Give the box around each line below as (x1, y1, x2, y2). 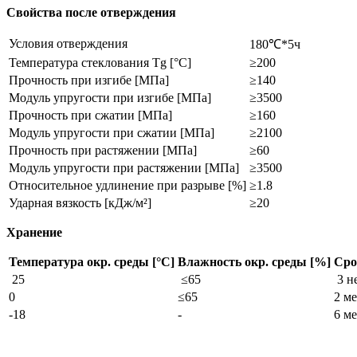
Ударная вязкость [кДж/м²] (9, 195, 151, 210)
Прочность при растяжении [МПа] (9, 143, 197, 157)
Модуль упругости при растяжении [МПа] (9, 160, 239, 175)
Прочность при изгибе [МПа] (9, 73, 169, 87)
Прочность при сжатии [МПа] (9, 108, 172, 122)
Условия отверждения (9, 36, 127, 50)
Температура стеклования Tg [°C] (9, 55, 191, 69)
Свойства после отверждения (6, 5, 176, 19)
